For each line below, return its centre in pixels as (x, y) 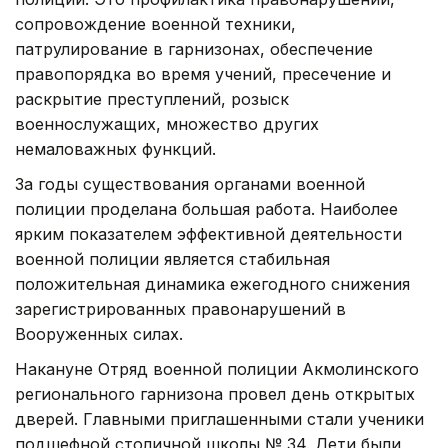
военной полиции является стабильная (172, 258)
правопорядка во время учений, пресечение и (203, 73)
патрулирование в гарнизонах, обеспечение (194, 48)
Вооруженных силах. (99, 333)
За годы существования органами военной (190, 183)
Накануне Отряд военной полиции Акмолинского (217, 368)
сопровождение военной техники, (155, 23)
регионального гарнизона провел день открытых (215, 393)
